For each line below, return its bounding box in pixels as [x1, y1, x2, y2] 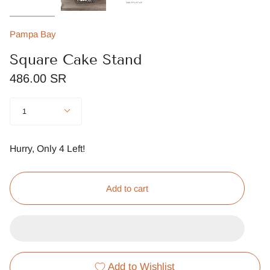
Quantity [9, 97, 38, 106]
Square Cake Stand [10, 51, 142, 69]
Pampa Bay [10, 29, 56, 40]
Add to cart [106, 183, 148, 193]
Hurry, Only [10, 143, 59, 154]
